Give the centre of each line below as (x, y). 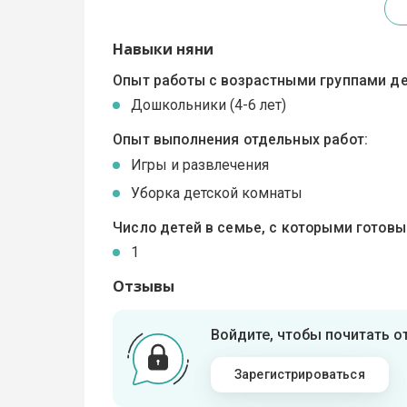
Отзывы (144, 287)
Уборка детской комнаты (217, 193)
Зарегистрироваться (299, 375)
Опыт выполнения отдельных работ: (240, 140)
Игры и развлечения (200, 164)
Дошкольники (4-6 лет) (209, 105)
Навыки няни (164, 50)
